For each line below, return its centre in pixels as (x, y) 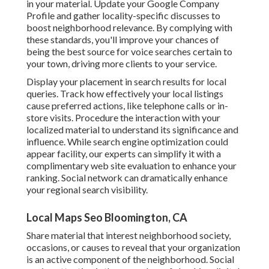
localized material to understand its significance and (132, 130)
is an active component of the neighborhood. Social (130, 259)
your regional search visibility (86, 190)
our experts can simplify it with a (154, 154)
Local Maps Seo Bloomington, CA (107, 218)
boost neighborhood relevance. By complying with (129, 28)
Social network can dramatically (128, 178)
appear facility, (57, 154)
